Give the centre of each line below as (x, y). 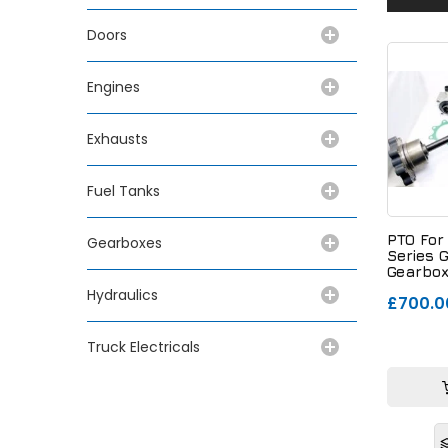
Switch (411, 287)
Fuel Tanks (123, 190)
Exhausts (117, 138)
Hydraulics (126, 294)
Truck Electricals (143, 346)
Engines (113, 86)
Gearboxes (124, 242)
